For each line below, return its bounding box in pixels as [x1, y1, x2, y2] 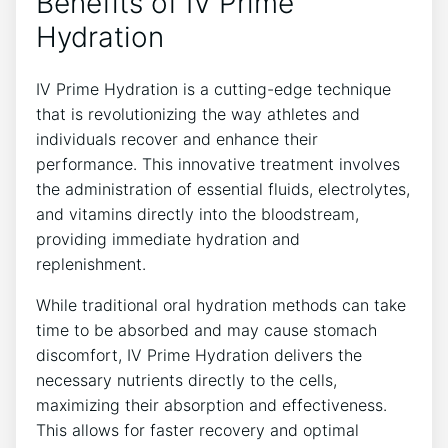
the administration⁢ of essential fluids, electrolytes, [36, 178, 410, 199]
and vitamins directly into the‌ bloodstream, [36, 203, 359, 224]
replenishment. [36, 253, 146, 274]
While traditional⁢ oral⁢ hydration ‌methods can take [36, 294, 406, 315]
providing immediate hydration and [36, 228, 300, 249]
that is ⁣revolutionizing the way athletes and [36, 103, 360, 124]
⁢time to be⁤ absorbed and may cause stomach [36, 319, 377, 340]
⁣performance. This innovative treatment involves [36, 153, 400, 174]
